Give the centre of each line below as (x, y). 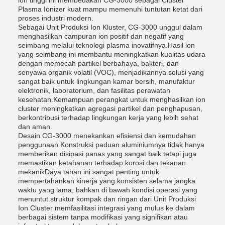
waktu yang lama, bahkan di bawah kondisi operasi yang (108, 190)
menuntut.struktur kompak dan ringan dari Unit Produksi (107, 199)
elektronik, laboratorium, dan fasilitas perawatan (94, 90)
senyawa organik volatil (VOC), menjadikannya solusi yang (111, 72)
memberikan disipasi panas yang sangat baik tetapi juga (107, 153)
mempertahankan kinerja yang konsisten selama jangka (107, 181)
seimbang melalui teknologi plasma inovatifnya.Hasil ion (106, 45)
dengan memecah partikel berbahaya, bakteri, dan (98, 63)
